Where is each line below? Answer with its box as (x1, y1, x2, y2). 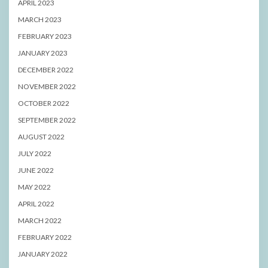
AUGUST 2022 (18, 132, 65, 141)
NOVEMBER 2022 (18, 81, 76, 91)
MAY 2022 (18, 182, 51, 191)
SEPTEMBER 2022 (18, 115, 76, 124)
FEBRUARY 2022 (18, 232, 72, 242)
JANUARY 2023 (18, 48, 68, 57)
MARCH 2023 (18, 14, 62, 24)
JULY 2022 (18, 148, 51, 158)
